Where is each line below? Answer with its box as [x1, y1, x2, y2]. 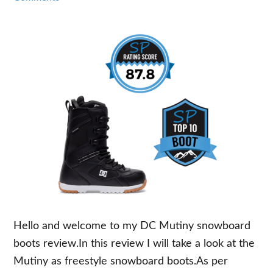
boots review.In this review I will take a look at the [13, 238, 255, 249]
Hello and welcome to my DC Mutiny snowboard [13, 221, 251, 232]
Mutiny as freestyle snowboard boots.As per [13, 256, 229, 267]
